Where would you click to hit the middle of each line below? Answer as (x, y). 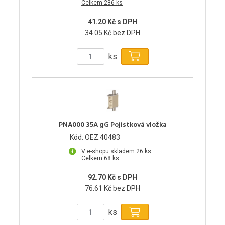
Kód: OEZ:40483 (95, 137)
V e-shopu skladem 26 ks (116, 151)
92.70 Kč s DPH (113, 178)
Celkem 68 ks (100, 158)
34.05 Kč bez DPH (113, 33)
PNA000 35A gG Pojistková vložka (113, 125)
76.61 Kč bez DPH (113, 189)
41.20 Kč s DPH (113, 22)
